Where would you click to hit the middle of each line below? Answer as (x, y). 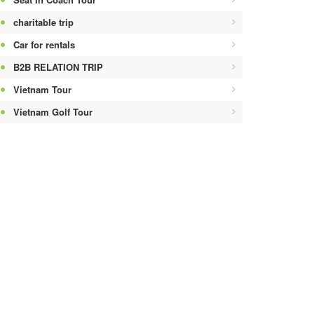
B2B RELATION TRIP (58, 67)
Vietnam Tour (42, 89)
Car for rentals (44, 44)
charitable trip (43, 22)
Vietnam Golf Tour (53, 111)
